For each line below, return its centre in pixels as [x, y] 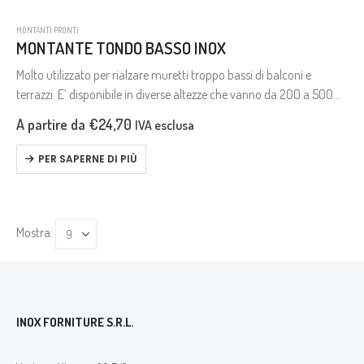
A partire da [52, 125]
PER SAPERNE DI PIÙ [88, 159]
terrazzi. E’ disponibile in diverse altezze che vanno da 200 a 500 [175, 95]
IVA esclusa [165, 126]
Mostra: [35, 233]
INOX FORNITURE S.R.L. [75, 323]
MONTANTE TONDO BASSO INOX [121, 48]
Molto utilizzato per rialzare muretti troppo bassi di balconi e [164, 75]
